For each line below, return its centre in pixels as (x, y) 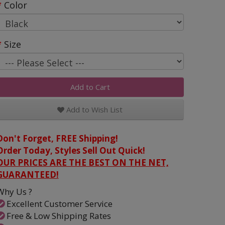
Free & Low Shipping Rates (58, 216)
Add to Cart (90, 87)
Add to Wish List (94, 109)
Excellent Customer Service (58, 204)
